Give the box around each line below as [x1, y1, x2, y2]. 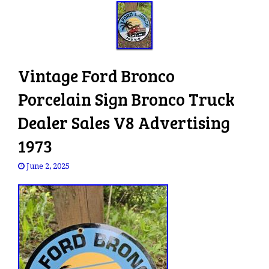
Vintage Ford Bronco [18, 64, 175, 87]
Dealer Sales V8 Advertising [18, 111, 230, 134]
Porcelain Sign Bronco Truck [18, 88, 235, 110]
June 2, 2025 [26, 162, 70, 171]
